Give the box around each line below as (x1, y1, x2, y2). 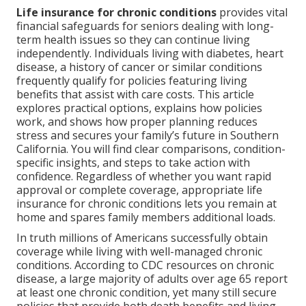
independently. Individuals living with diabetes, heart (16, 46, 283, 61)
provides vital (217, 5, 288, 20)
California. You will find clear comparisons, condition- (16, 141, 286, 157)
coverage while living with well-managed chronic (16, 244, 262, 260)
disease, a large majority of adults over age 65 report (16, 271, 288, 287)
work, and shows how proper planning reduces (16, 114, 258, 130)
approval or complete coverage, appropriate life (16, 182, 262, 198)
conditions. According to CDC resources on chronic (16, 258, 274, 273)
